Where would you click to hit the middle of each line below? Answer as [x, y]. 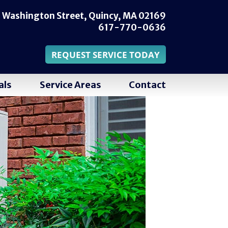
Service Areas [70, 85]
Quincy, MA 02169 [127, 16]
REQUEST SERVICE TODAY [106, 55]
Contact [147, 85]
